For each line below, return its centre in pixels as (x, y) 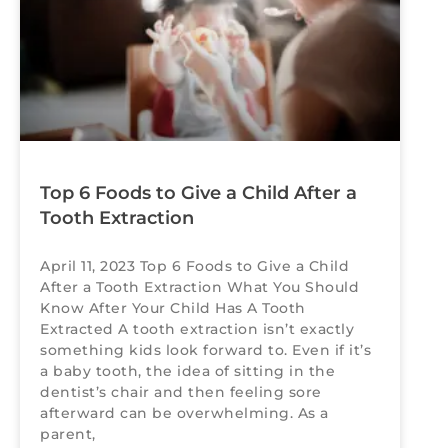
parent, (68, 433)
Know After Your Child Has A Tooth (173, 307)
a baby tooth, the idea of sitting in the (187, 370)
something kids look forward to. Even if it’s (205, 349)
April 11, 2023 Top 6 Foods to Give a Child (194, 265)
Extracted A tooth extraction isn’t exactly (197, 328)
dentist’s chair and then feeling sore (181, 391)
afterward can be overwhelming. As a (184, 412)
